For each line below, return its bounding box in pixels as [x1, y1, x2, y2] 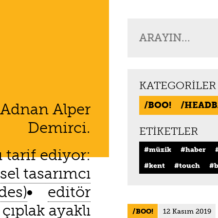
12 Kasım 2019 [163, 207, 211, 216]
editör [47, 183, 91, 201]
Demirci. [27, 119, 91, 137]
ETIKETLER [139, 125, 199, 138]
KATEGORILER [139, 79, 217, 92]
